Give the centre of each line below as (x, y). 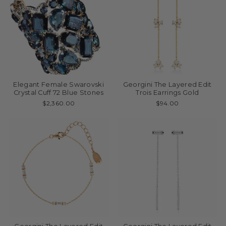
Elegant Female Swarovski (59, 84)
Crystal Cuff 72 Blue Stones (59, 92)
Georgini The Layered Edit (167, 84)
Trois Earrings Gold (167, 92)
